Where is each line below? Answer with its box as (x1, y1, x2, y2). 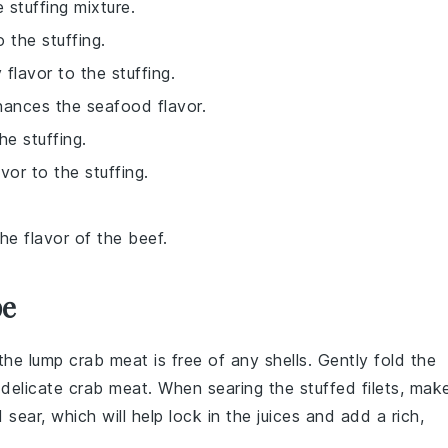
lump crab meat (28, 350, 149, 370)
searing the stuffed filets (207, 378, 400, 398)
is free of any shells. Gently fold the (148, 350, 436, 370)
